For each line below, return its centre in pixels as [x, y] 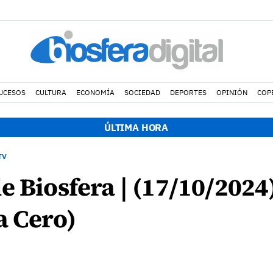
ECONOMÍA [95, 92]
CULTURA [51, 92]
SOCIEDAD [142, 92]
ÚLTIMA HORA [136, 127]
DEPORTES [188, 92]
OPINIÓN [232, 92]
